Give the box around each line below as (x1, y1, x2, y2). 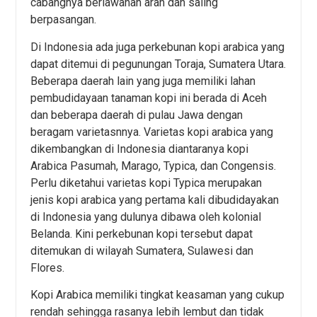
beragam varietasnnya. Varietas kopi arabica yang (30, 125, 274, 139)
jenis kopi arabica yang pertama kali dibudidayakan (30, 192, 279, 207)
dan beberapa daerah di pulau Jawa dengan (30, 108, 243, 122)
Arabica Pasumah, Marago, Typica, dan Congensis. (30, 158, 277, 173)
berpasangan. (30, 13, 97, 27)
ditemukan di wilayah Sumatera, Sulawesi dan (30, 243, 254, 258)
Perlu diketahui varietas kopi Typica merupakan (30, 175, 263, 190)
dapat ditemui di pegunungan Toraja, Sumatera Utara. (30, 57, 287, 71)
